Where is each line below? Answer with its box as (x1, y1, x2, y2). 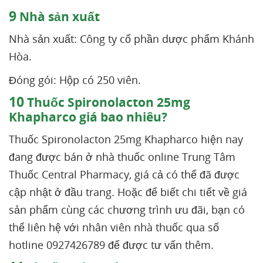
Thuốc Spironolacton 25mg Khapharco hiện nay (9, 132, 243, 146)
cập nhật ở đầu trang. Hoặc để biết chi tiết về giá (9, 185, 247, 199)
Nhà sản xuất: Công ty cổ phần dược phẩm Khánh (9, 32, 254, 46)
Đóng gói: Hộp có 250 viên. (9, 73, 141, 87)
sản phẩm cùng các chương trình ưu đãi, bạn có (9, 203, 245, 217)
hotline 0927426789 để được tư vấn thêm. (9, 238, 214, 252)
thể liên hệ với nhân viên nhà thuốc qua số (9, 220, 219, 234)
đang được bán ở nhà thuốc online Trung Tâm (9, 150, 235, 164)
